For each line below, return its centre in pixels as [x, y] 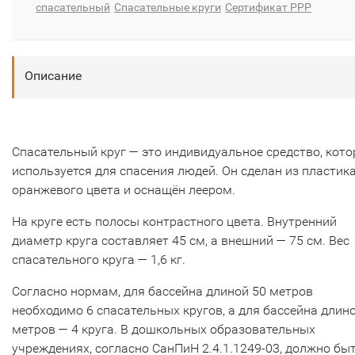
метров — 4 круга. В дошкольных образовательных [164, 329]
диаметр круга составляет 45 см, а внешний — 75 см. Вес [181, 240]
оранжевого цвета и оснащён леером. [124, 190]
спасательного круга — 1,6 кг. [99, 260]
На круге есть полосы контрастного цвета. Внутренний [174, 221]
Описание [53, 76]
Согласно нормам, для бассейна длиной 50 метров [162, 291]
